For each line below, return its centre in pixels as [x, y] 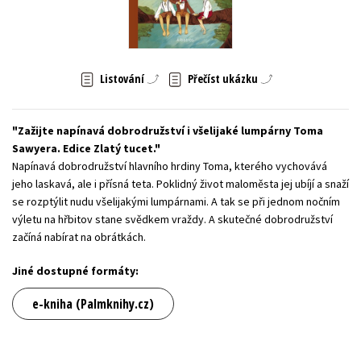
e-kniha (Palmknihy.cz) [93, 303]
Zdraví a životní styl [287, 23]
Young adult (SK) [62, 23]
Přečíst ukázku [222, 79]
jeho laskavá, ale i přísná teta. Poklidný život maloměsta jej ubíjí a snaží [180, 183]
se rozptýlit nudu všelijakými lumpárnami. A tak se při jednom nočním [176, 201]
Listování [122, 79]
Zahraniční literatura [171, 23]
